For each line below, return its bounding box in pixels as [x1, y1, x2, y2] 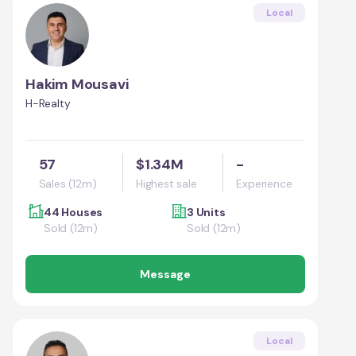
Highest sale [136, 176, 197, 191]
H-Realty [25, 95, 71, 110]
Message [140, 266, 191, 281]
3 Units [187, 204, 226, 219]
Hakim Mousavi [25, 74, 129, 94]
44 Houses [44, 204, 103, 219]
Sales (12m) [38, 176, 97, 191]
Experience [236, 176, 292, 191]
